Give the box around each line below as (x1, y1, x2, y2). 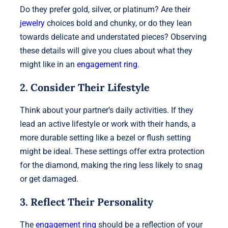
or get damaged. (19, 174, 78, 184)
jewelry (19, 18, 45, 28)
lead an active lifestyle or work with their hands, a (19, 119, 196, 129)
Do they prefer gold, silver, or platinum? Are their (19, 4, 190, 14)
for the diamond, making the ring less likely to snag (19, 160, 203, 170)
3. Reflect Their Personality (19, 195, 153, 208)
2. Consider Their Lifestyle (19, 80, 150, 94)
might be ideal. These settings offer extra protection (19, 146, 205, 156)
